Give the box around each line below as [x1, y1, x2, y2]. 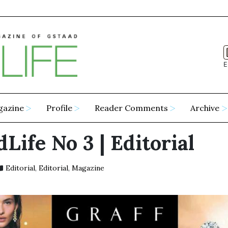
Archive [190, 103, 220, 113]
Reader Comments [95, 103, 168, 113]
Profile [46, 103, 73, 113]
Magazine [71, 163, 104, 173]
